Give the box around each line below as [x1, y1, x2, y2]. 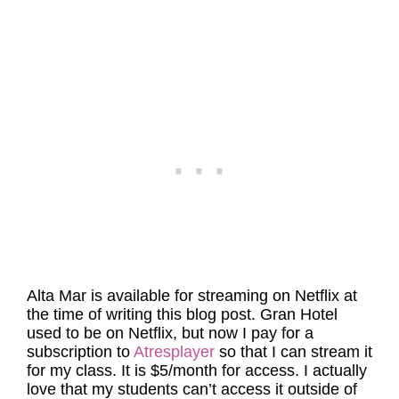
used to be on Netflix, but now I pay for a [27, 324, 313, 342]
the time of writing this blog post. [27, 305, 256, 323]
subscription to [27, 343, 134, 361]
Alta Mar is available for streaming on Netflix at [27, 287, 357, 305]
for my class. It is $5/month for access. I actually [27, 362, 367, 379]
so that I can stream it [215, 343, 372, 361]
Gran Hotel [260, 305, 338, 323]
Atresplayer [134, 343, 215, 361]
